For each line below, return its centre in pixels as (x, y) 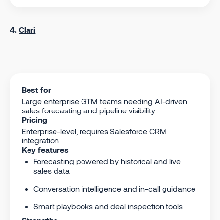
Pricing (34, 119)
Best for (36, 89)
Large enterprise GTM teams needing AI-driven (104, 101)
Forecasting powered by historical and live (107, 161)
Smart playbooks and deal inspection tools (108, 206)
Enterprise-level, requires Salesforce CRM (94, 131)
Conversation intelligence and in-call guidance (114, 188)
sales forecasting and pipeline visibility (88, 110)
